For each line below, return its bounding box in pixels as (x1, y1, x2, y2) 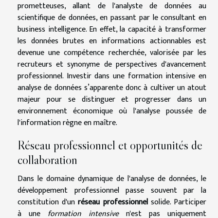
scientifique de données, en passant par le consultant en (18, 11, 206, 24)
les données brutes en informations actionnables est (18, 34, 206, 48)
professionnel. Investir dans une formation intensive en (18, 69, 206, 83)
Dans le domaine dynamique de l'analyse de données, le (18, 172, 206, 185)
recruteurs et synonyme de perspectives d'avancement (18, 57, 206, 71)
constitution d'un (18, 195, 78, 209)
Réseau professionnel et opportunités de (18, 137, 202, 153)
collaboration (18, 152, 77, 167)
